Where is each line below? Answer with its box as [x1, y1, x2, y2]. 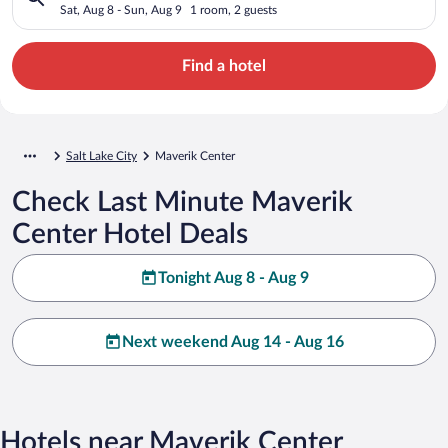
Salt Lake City [66, 149, 137, 162]
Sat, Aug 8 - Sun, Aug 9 [60, 3, 182, 16]
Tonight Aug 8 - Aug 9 [157, 269, 309, 286]
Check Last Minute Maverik [12, 187, 353, 216]
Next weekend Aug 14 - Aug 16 [122, 333, 344, 350]
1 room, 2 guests [190, 3, 277, 16]
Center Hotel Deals [12, 219, 248, 248]
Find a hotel [182, 57, 266, 74]
